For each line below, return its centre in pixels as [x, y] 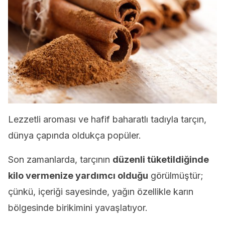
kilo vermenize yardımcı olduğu [78, 176]
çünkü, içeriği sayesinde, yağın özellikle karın [101, 192]
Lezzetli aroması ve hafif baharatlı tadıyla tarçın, [107, 120]
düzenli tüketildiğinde [161, 160]
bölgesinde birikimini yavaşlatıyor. [78, 208]
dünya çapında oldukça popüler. [75, 136]
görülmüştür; [176, 176]
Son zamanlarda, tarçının [60, 160]
